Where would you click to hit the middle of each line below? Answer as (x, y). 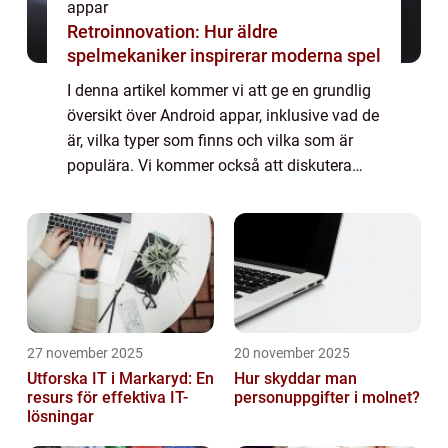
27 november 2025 (85, 353)
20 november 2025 (292, 353)
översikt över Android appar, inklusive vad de (223, 116)
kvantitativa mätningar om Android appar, (213, 191)
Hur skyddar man (295, 379)
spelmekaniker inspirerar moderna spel (224, 56)
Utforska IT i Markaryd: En (120, 379)
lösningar (60, 417)
